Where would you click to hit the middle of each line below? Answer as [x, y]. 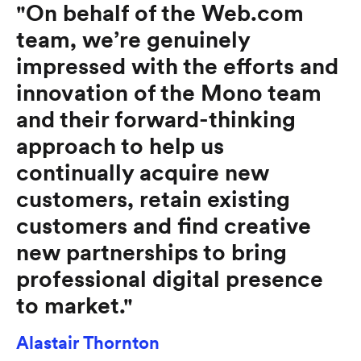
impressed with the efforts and [177, 66]
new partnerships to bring [151, 253]
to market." [75, 306]
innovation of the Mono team [169, 93]
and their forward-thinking [156, 120]
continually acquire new [143, 173]
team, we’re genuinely [133, 40]
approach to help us [120, 146]
